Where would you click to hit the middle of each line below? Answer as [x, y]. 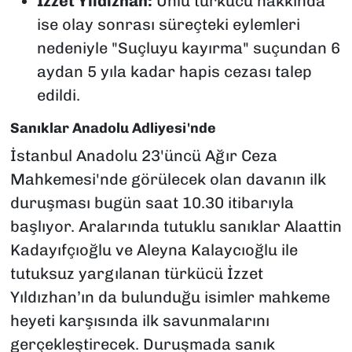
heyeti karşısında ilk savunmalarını [139, 320]
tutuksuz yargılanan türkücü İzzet [136, 273]
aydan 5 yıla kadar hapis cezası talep [174, 72]
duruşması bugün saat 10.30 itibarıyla [152, 202]
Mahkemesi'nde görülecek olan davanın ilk [168, 179]
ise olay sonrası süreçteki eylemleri [168, 25]
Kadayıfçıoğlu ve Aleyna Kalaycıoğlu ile [154, 249]
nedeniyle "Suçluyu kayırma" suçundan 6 [188, 48]
